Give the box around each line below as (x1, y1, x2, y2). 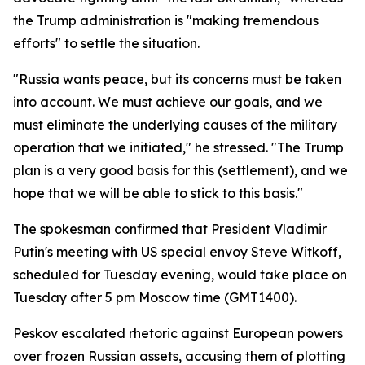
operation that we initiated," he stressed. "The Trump (13, 139, 344, 156)
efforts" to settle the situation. (13, 35, 200, 51)
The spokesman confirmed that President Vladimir (13, 221, 327, 237)
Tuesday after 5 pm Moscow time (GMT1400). (13, 289, 297, 306)
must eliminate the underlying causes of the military (13, 117, 337, 133)
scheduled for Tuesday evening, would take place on (13, 266, 347, 283)
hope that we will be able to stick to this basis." (13, 185, 303, 201)
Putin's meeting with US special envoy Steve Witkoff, (13, 244, 341, 260)
